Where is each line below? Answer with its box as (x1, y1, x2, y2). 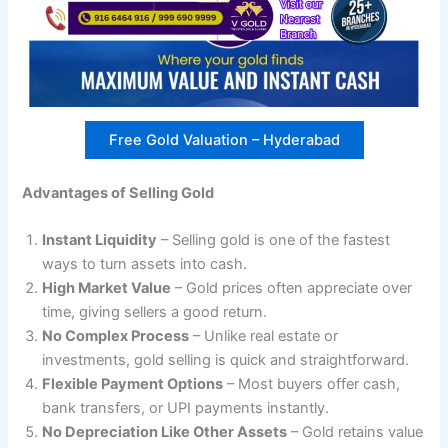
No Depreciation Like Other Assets (42, 423, 288, 442)
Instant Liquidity (42, 231, 158, 250)
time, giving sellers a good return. (42, 303, 268, 322)
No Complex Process (42, 327, 190, 346)
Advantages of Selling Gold (22, 183, 215, 202)
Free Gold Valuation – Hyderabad (108, 130, 340, 149)
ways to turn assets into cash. (42, 255, 248, 274)
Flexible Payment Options (42, 375, 224, 394)
